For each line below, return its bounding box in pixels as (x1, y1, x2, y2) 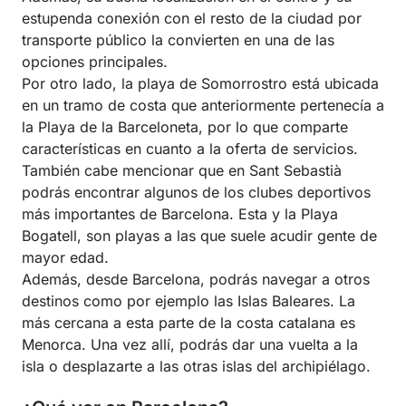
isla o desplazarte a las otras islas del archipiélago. (22, 357, 371, 376)
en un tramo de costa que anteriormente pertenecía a (22, 96, 384, 115)
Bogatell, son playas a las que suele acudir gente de (22, 227, 377, 246)
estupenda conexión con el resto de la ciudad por (22, 9, 362, 28)
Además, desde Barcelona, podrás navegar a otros (22, 270, 370, 289)
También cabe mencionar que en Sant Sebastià (22, 161, 342, 180)
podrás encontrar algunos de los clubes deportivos (22, 183, 371, 202)
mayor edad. (22, 248, 109, 267)
